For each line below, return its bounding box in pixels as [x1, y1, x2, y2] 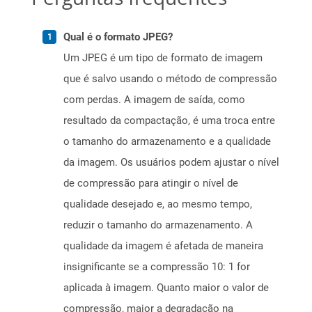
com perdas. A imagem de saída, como [63, 93, 245, 107]
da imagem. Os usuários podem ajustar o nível [63, 156, 279, 169]
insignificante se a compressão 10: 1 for [63, 260, 250, 274]
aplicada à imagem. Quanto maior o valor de [63, 281, 269, 295]
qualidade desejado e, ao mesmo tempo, [63, 198, 252, 211]
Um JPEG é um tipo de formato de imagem [63, 52, 263, 65]
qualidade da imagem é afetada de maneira [63, 240, 263, 253]
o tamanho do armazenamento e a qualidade [63, 135, 271, 148]
